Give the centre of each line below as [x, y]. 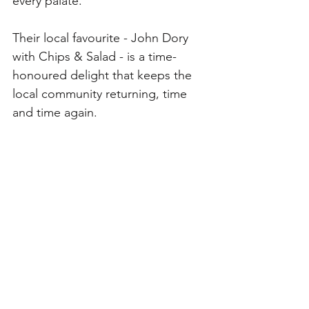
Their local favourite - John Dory [102, 38]
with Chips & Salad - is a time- [94, 57]
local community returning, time [101, 94]
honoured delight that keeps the [104, 75]
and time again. [55, 112]
